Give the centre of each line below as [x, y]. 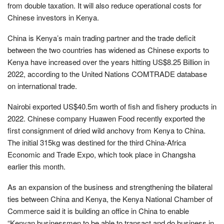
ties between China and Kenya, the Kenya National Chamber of [110, 198]
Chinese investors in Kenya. [53, 17]
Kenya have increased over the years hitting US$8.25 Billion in [108, 61]
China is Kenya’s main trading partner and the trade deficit [101, 37]
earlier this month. [36, 166]
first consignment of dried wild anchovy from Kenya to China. [106, 130]
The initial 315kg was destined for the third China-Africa [97, 142]
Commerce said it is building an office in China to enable [98, 210]
